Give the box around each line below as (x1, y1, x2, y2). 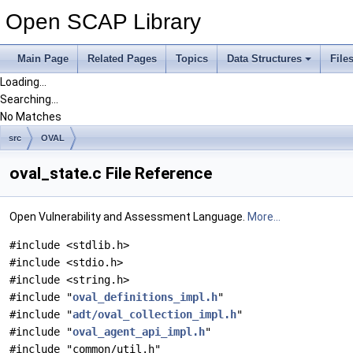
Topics (176, 53, 208, 65)
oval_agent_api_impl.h (72, 325, 205, 338)
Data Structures (227, 53, 302, 65)
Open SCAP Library (6, 9, 201, 34)
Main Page (17, 53, 69, 65)
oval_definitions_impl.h (72, 291, 217, 303)
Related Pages (87, 53, 157, 65)
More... (247, 210, 281, 223)
